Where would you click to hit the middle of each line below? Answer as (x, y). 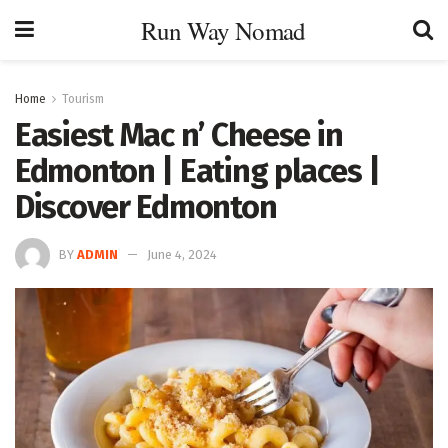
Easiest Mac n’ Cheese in (179, 135)
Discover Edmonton (146, 207)
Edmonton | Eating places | (197, 171)
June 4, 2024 (182, 254)
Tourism (83, 99)
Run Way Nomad (223, 30)
